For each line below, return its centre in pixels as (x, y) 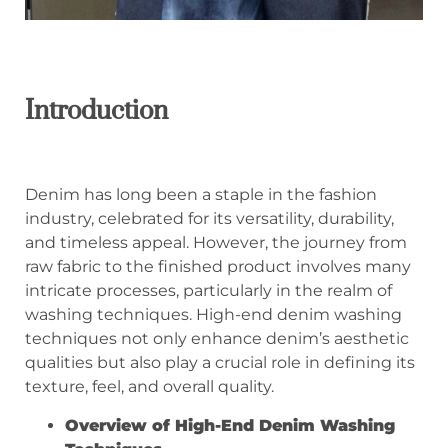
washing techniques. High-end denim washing (213, 315)
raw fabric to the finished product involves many (218, 267)
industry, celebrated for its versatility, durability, (209, 219)
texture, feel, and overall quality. (149, 387)
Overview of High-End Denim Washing (230, 425)
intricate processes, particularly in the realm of (208, 291)
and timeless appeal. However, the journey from (216, 243)
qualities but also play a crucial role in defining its (220, 363)
